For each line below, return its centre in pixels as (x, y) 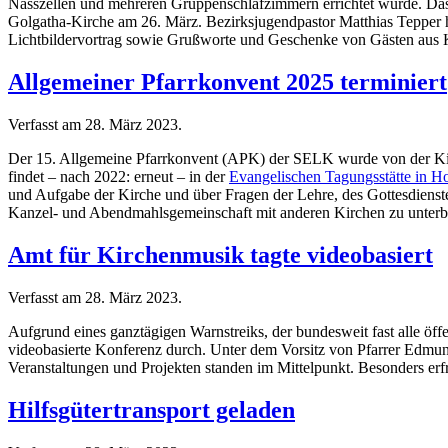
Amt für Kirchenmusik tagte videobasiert (220, 255)
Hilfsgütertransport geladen (151, 409)
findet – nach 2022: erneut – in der (118, 177)
